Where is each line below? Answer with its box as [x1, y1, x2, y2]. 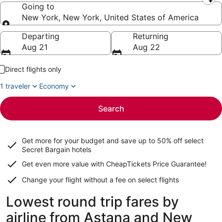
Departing [22, 31, 59, 41]
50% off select [157, 136, 204, 145]
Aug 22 [133, 42, 160, 52]
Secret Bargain [22, 145, 70, 154]
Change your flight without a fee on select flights [22, 175, 179, 184]
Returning [133, 31, 168, 41]
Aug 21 [22, 42, 48, 52]
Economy [39, 82, 69, 90]
